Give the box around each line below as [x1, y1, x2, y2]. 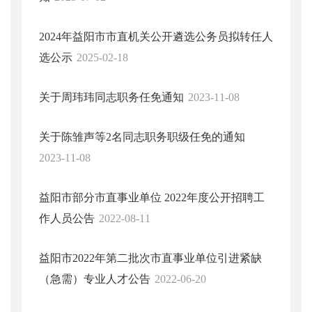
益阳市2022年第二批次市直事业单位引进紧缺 [39, 252, 262, 264]
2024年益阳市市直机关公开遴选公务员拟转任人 [39, 31, 273, 42]
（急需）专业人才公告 [39, 273, 150, 285]
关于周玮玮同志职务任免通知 [39, 91, 184, 103]
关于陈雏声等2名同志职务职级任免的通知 [39, 131, 245, 143]
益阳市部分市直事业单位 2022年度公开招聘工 [39, 192, 265, 203]
